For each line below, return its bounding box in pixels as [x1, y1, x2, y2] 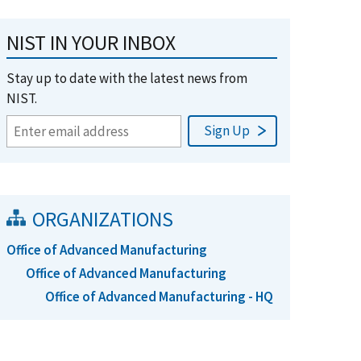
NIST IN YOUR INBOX [6, 30, 176, 56]
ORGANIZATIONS [32, 206, 173, 232]
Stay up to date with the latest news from [6, 69, 247, 87]
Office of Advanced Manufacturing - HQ [45, 288, 273, 306]
